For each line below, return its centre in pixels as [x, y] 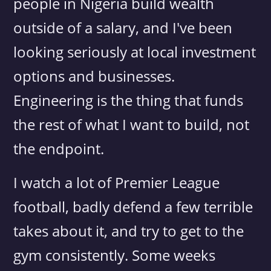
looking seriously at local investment [135, 52]
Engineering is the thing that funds [129, 100]
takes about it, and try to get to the [129, 231]
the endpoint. [59, 149]
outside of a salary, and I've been [123, 28]
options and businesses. [94, 76]
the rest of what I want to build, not [132, 124]
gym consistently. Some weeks [115, 255]
